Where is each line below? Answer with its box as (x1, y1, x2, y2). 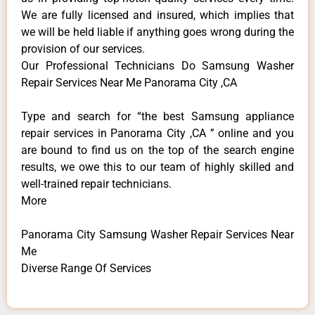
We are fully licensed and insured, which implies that (21, 8, 294, 22)
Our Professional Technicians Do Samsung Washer (21, 58, 294, 72)
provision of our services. (21, 41, 145, 56)
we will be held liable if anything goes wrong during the (21, 25, 294, 39)
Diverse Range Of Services (21, 261, 151, 275)
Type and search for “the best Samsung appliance (21, 109, 294, 123)
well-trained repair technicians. (21, 176, 172, 191)
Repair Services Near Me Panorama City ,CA (21, 75, 237, 89)
